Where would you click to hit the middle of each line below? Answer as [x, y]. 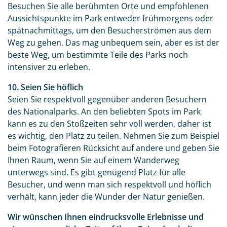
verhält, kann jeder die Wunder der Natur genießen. [106, 197]
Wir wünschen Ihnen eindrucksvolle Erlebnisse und [106, 217]
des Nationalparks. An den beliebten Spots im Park [104, 112]
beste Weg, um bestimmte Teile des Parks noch [98, 55]
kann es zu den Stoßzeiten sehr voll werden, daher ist [109, 124]
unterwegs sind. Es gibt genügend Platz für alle [97, 173]
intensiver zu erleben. [49, 67]
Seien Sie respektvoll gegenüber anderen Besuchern [107, 100]
